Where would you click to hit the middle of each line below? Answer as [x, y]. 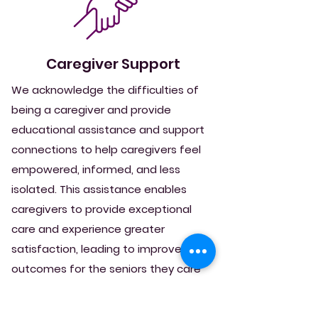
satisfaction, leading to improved [100, 249]
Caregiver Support [113, 64]
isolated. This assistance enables [99, 189]
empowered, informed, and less [96, 169]
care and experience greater [88, 229]
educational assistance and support [108, 130]
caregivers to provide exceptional [102, 209]
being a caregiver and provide [91, 110]
